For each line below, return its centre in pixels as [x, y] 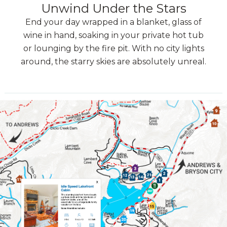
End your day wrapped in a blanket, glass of [113, 22]
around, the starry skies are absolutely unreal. [113, 62]
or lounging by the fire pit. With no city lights [113, 49]
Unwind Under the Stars [113, 9]
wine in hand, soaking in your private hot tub [113, 35]
